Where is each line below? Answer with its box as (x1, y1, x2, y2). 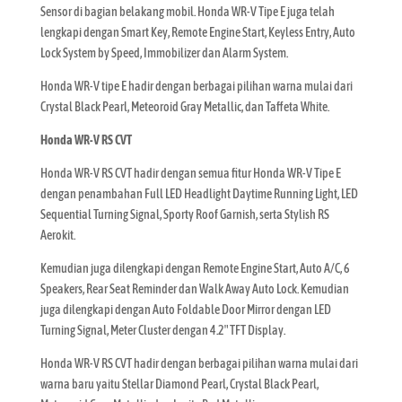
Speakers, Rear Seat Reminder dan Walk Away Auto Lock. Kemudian (39, 281, 349, 296)
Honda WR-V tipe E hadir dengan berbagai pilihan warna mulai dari (39, 78, 353, 93)
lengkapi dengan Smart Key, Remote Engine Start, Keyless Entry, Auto (39, 24, 355, 39)
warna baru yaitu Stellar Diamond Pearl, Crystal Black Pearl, (39, 376, 319, 391)
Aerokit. (39, 227, 75, 242)
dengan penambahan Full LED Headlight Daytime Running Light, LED (39, 186, 358, 201)
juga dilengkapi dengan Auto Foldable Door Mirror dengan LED (39, 301, 331, 317)
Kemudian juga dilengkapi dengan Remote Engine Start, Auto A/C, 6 (39, 260, 350, 275)
